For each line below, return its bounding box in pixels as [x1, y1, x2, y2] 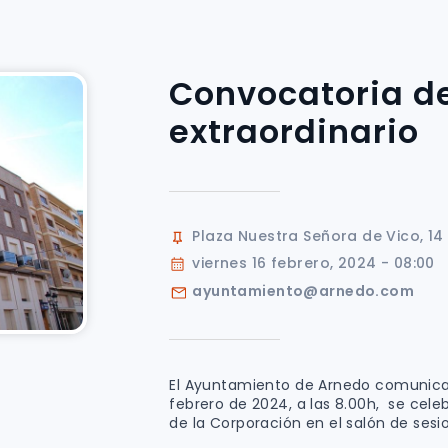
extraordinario [169, 108, 419, 154]
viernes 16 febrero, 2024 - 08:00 [192, 252, 435, 273]
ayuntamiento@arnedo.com [192, 280, 415, 301]
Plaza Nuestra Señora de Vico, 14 [192, 225, 444, 246]
